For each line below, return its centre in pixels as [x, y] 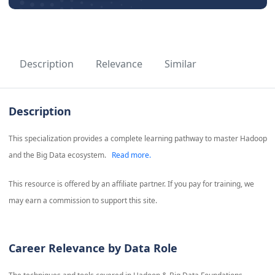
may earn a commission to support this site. [83, 201]
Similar [180, 64]
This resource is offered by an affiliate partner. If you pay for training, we [131, 184]
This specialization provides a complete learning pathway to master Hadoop [137, 139]
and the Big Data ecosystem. [57, 155]
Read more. [131, 155]
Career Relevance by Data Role [93, 248]
